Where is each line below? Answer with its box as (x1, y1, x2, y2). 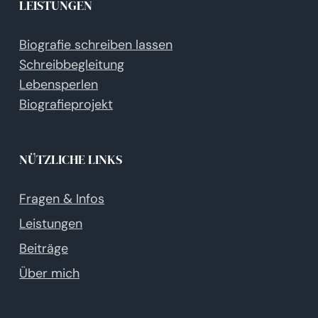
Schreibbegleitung (19, 55, 125, 73)
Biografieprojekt (19, 95, 114, 113)
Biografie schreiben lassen (19, 35, 173, 53)
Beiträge (19, 239, 69, 257)
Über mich (19, 264, 80, 282)
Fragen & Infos (19, 190, 105, 207)
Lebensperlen (19, 75, 99, 93)
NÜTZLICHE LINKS (19, 150, 123, 168)
